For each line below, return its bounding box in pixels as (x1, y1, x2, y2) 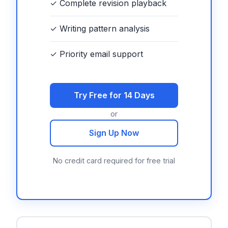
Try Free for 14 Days (73, 90, 155, 101)
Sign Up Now (89, 128, 139, 138)
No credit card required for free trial (53, 156, 175, 165)
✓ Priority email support (50, 49, 143, 60)
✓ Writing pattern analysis (50, 23, 150, 34)
